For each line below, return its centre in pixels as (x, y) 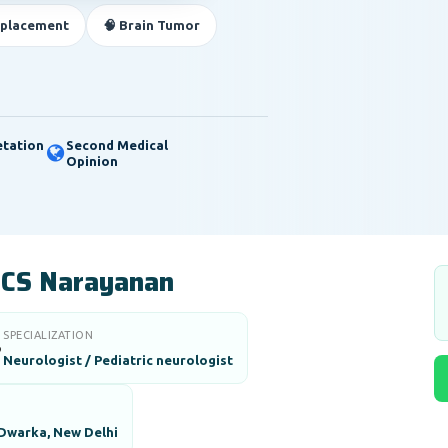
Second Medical (117, 145)
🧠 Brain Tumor (151, 25)
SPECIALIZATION (48, 335)
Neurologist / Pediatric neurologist (118, 360)
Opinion (92, 161)
